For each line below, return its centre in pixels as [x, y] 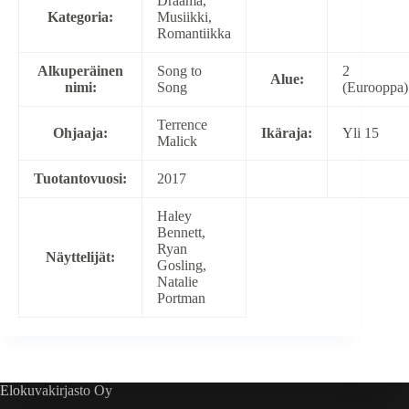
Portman [183, 299]
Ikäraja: [287, 133]
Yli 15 [361, 133]
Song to [179, 71]
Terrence [182, 125]
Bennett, [181, 233]
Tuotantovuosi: [80, 179]
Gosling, [182, 266]
